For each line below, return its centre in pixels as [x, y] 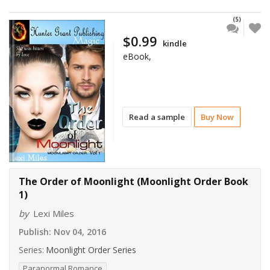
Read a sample [157, 117]
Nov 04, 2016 [79, 232]
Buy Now [218, 117]
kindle [175, 43]
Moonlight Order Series [91, 250]
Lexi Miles [54, 214]
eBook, [137, 56]
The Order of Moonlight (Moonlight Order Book [133, 182]
